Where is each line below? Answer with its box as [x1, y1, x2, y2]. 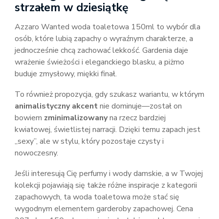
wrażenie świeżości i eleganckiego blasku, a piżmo [15, 57, 184, 67]
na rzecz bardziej [108, 112, 166, 123]
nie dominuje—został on [98, 101, 182, 111]
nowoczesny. [15, 148, 58, 158]
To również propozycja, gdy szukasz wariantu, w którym [15, 89, 204, 100]
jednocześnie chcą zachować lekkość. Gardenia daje [15, 45, 188, 56]
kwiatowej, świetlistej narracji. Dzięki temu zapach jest [15, 124, 200, 135]
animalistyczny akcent [15, 101, 98, 111]
